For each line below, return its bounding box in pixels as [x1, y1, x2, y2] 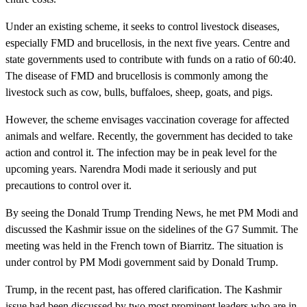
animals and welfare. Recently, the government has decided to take [5, 130, 293, 142]
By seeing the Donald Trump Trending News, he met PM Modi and [5, 206, 298, 219]
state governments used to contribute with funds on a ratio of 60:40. [5, 53, 296, 65]
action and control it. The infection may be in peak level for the [5, 146, 277, 158]
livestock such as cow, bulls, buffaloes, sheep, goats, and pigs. [5, 86, 273, 98]
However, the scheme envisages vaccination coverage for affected [5, 113, 289, 125]
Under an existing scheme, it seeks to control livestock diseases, [5, 20, 280, 32]
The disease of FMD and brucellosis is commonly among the [5, 69, 268, 82]
